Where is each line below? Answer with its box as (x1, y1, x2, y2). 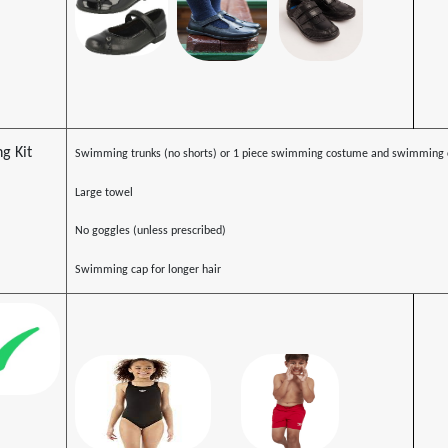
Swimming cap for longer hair (74, 264, 221, 277)
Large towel (74, 186, 133, 199)
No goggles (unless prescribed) (74, 225, 226, 238)
